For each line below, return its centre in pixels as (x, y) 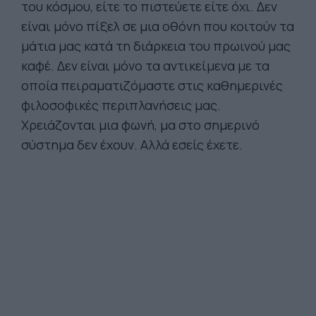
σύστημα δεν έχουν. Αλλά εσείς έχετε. (132, 145)
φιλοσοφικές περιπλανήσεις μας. (121, 105)
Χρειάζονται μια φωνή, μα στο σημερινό (140, 125)
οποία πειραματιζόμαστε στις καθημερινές (152, 85)
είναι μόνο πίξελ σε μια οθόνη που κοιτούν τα (158, 26)
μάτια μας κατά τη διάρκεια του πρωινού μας (156, 46)
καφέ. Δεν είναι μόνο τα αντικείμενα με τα (145, 66)
